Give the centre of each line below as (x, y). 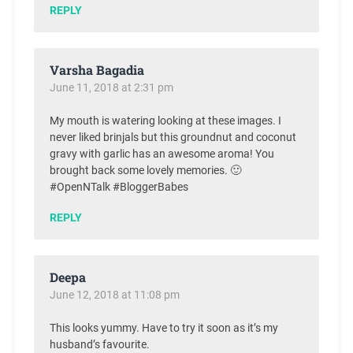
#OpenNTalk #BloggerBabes (119, 188)
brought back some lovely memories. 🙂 (145, 171)
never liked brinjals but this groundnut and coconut (173, 138)
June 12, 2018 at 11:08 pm (114, 295)
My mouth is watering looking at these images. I (165, 121)
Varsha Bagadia (97, 70)
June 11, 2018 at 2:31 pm (111, 88)
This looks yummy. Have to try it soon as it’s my (163, 329)
